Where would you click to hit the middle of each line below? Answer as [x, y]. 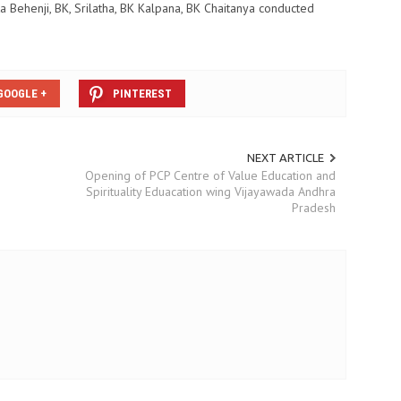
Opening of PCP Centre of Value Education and [210, 176]
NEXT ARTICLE [285, 158]
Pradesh [313, 208]
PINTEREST [142, 94]
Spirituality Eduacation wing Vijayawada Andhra [210, 192]
